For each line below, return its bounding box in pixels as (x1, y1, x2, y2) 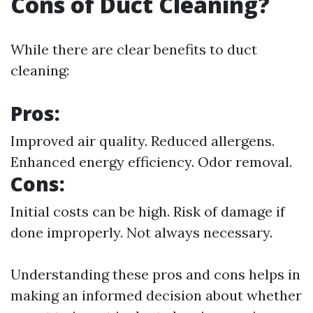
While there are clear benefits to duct (10, 41, 257, 58)
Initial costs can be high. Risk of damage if (10, 203, 285, 220)
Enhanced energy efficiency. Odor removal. (10, 153, 292, 170)
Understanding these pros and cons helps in (10, 265, 300, 283)
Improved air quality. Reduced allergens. (10, 132, 275, 150)
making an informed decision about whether (10, 286, 302, 304)
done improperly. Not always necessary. (10, 224, 272, 241)
